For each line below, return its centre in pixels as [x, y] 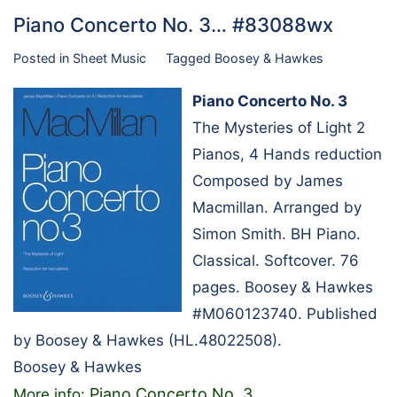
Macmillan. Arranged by [277, 208]
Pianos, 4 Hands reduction [287, 155]
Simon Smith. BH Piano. [276, 234]
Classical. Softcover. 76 [276, 261]
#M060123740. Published [285, 314]
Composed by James [268, 181]
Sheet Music [109, 58]
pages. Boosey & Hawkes [283, 288]
